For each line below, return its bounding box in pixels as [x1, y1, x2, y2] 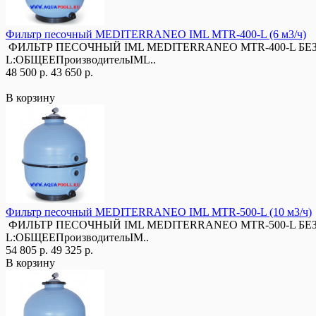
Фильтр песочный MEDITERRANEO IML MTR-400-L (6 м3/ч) [6, 28, 306, 40]
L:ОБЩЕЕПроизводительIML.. [6, 53, 156, 66]
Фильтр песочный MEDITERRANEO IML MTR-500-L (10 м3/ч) [6, 205, 312, 218]
